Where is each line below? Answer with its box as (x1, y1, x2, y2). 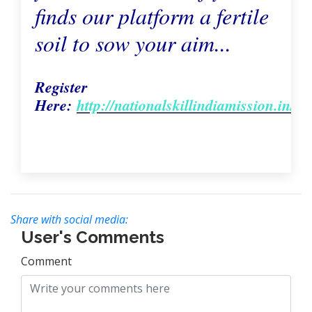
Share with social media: (10, 212, 128, 227)
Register (35, 76, 88, 97)
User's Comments (21, 227, 164, 247)
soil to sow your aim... (35, 28, 231, 58)
